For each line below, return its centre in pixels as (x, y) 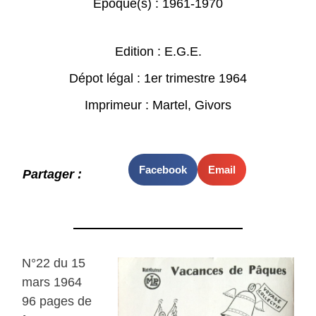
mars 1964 (52, 282)
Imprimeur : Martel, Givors (158, 105)
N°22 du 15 (54, 263)
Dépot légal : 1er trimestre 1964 (158, 79)
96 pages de (57, 301)
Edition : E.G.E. (158, 52)
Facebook (163, 169)
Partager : (53, 174)
